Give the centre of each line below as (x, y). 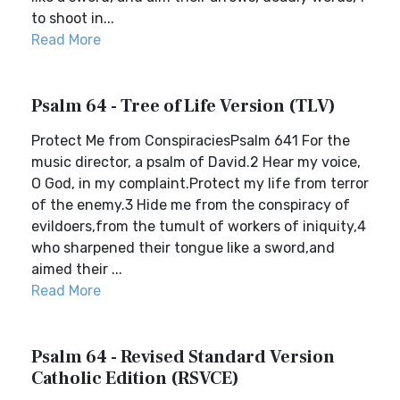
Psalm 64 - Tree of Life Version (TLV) (183, 106)
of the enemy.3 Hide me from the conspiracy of (191, 205)
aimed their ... (77, 269)
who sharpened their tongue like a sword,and (183, 248)
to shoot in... (73, 18)
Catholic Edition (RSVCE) (135, 379)
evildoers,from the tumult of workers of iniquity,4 (199, 226)
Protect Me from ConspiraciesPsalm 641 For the (191, 141)
